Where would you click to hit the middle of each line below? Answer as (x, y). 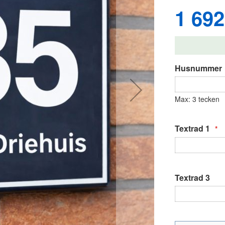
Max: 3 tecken (197, 99)
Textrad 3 (192, 177)
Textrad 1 (192, 129)
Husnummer (198, 68)
